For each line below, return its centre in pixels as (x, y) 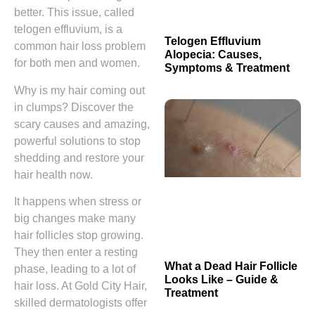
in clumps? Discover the (74, 107)
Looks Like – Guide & (221, 280)
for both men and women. (77, 63)
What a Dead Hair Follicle (231, 266)
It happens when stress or (78, 202)
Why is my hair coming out (79, 90)
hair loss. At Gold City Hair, (81, 286)
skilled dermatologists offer (81, 303)
